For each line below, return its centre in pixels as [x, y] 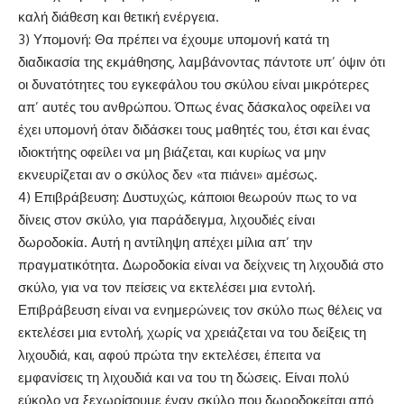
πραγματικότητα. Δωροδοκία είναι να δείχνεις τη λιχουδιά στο [201, 265]
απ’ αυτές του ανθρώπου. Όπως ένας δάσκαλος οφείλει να [194, 107]
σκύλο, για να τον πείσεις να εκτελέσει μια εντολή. [167, 288]
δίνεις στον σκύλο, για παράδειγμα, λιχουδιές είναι [166, 220]
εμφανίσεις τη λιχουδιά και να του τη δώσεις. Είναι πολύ [184, 378]
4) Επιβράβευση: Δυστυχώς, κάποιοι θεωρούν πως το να [188, 197]
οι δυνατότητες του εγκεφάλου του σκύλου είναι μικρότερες [193, 85]
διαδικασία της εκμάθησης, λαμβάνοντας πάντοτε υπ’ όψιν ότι [202, 62]
